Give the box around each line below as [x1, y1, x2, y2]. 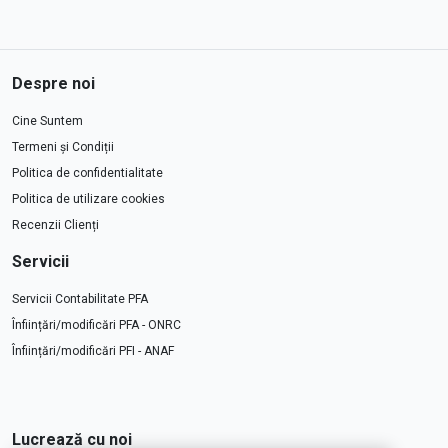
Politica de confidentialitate [12, 166, 163, 181]
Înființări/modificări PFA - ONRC [12, 318, 181, 333]
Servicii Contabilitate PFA [12, 292, 148, 307]
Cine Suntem [12, 114, 83, 129]
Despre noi [12, 74, 95, 94]
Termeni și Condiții [12, 140, 114, 155]
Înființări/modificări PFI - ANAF [12, 344, 174, 359]
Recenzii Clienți [12, 218, 99, 233]
